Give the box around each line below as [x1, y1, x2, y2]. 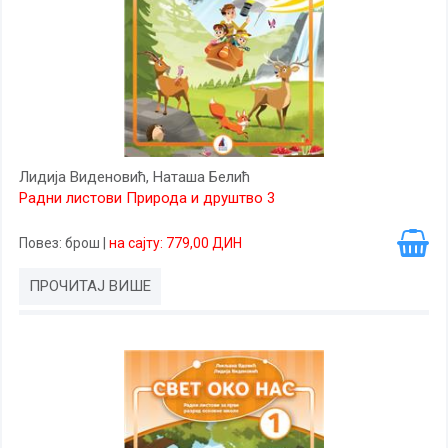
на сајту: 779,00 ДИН [109, 235, 242, 251]
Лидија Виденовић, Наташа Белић [19, 168, 250, 186]
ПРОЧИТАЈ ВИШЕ [29, 277, 151, 295]
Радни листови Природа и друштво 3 [19, 189, 275, 207]
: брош [59, 235, 103, 251]
